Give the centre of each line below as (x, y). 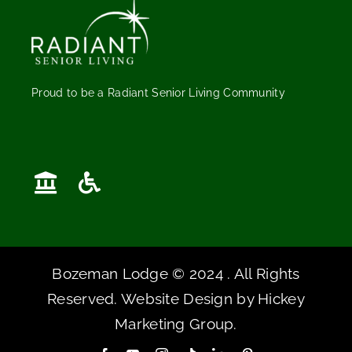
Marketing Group (174, 324)
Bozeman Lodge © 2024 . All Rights (176, 274)
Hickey (281, 299)
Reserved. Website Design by (153, 299)
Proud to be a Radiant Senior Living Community (158, 92)
